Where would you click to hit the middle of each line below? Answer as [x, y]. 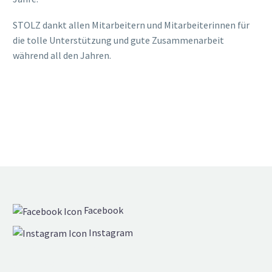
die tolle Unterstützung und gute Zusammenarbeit [118, 40]
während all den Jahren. [62, 55]
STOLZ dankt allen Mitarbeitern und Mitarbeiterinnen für [131, 25]
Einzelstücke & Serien [57, 249]
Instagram [110, 232]
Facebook [103, 210]
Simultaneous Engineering [68, 264]
